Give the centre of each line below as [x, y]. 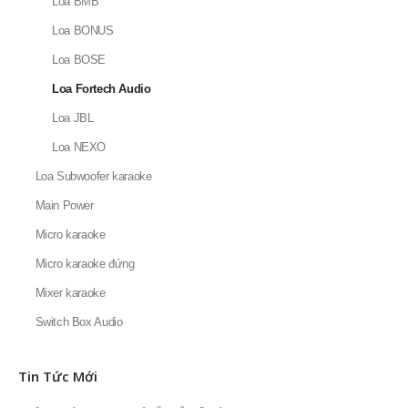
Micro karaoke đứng [85, 264]
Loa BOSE [79, 60]
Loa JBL [73, 118]
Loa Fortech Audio [102, 89]
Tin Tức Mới [58, 377]
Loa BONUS [83, 31]
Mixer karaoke [70, 293]
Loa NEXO [79, 148]
